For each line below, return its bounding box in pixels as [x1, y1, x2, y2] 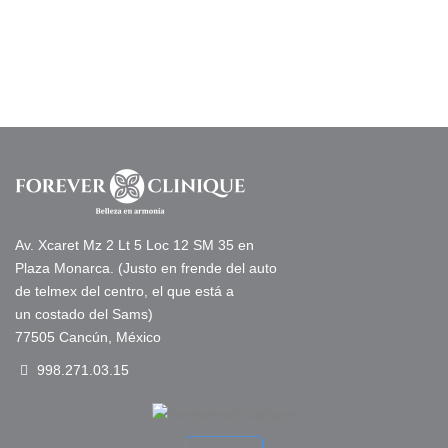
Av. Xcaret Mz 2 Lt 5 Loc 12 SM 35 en [15, 237, 254, 253]
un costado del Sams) [15, 306, 153, 322]
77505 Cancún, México [15, 329, 161, 345]
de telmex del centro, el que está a [15, 283, 234, 299]
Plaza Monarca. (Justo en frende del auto [15, 260, 277, 276]
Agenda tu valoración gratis [98, 62, 340, 84]
